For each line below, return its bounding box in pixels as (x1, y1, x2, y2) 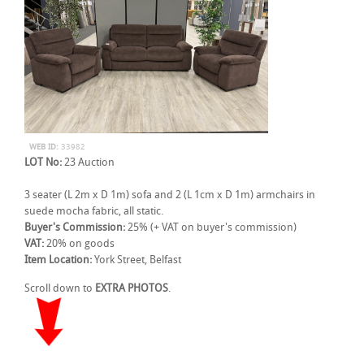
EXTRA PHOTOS (95, 284, 168, 294)
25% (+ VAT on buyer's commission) (125, 223, 297, 233)
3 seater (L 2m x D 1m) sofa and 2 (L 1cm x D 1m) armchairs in (24, 190, 315, 201)
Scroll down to (24, 284, 95, 294)
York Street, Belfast (92, 255, 181, 266)
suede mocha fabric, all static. (24, 206, 163, 217)
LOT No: (24, 158, 62, 168)
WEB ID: (29, 144, 61, 152)
